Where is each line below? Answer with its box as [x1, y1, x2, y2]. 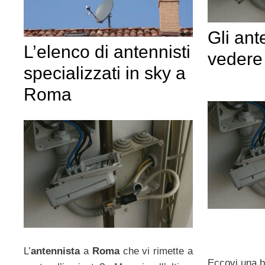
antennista [31, 245, 80, 257]
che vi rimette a [119, 245, 193, 257]
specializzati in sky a [24, 63, 186, 83]
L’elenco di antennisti [24, 41, 190, 62]
